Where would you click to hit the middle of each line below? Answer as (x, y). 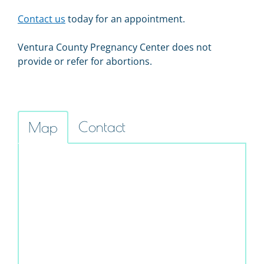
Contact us (42, 19)
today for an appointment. (125, 19)
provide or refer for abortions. (85, 61)
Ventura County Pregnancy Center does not (115, 47)
